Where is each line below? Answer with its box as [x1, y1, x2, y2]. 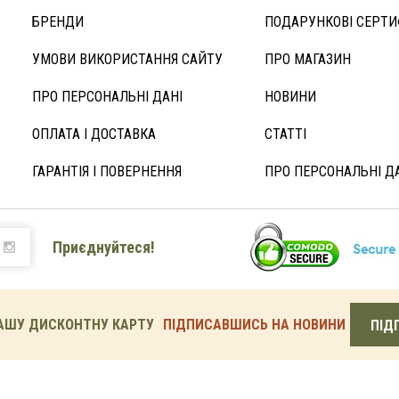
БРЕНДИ [32, 13, 84, 30]
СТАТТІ [265, 126, 306, 142]
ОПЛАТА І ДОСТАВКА [32, 126, 156, 142]
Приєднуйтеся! [53, 238, 155, 256]
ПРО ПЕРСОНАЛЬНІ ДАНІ [32, 88, 183, 105]
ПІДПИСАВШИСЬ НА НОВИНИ [162, 315, 346, 333]
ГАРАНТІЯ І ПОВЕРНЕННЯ [32, 163, 182, 180]
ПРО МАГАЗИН [265, 51, 351, 68]
